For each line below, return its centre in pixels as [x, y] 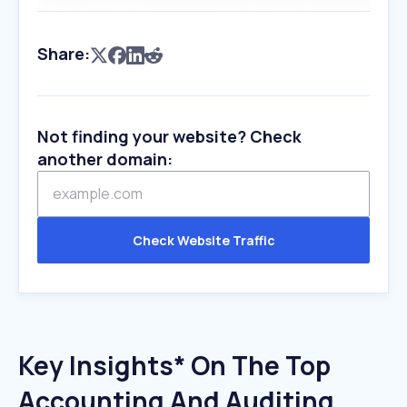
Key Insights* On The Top [174, 365]
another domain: [105, 159]
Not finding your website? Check [169, 136]
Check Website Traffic [203, 240]
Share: [64, 54]
